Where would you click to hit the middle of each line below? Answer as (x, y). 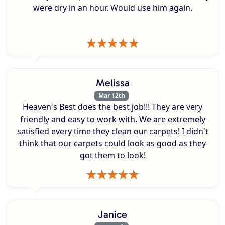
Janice (113, 215)
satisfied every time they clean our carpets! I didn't (113, 131)
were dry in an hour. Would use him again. (113, 7)
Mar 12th (111, 95)
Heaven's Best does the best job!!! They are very (113, 107)
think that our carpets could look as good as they (113, 143)
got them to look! (113, 155)
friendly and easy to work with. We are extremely (113, 119)
